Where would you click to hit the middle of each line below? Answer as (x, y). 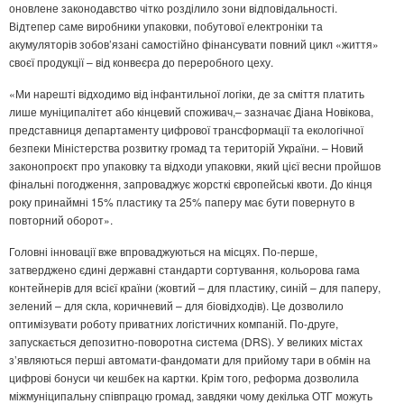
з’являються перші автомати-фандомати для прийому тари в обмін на (190, 360)
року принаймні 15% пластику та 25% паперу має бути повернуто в (182, 202)
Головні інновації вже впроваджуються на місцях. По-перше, (163, 252)
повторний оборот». (61, 220)
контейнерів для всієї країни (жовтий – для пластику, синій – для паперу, (195, 288)
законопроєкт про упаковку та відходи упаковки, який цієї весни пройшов (195, 166)
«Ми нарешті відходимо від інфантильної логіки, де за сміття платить (187, 94)
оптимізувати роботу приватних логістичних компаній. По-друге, (174, 324)
